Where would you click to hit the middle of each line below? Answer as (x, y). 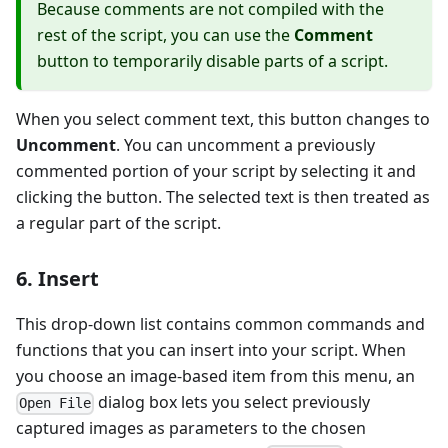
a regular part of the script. (118, 223)
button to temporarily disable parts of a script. (212, 61)
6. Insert (57, 279)
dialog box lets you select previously (232, 402)
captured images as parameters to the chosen (191, 428)
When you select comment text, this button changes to (223, 119)
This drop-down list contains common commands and (220, 324)
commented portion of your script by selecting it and (216, 171)
